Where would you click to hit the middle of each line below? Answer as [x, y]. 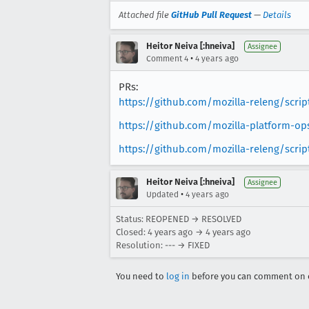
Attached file [145, 15]
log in [178, 276]
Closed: [132, 232]
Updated [162, 195]
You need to [141, 276]
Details [277, 15]
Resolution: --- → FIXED [163, 245]
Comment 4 [167, 59]
